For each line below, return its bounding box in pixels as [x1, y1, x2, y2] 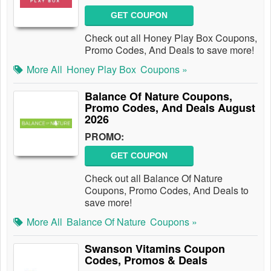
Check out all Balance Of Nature [85, 171, 223, 185]
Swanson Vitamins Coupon [85, 241, 225, 256]
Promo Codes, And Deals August [85, 100, 255, 116]
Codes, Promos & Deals [85, 252, 207, 268]
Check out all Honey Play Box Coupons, [85, 31, 257, 45]
